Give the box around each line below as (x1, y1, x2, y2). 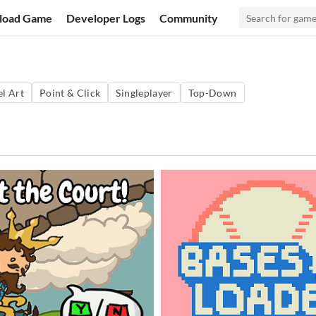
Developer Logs (66, 11, 146, 25)
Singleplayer (116, 87, 173, 99)
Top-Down (188, 87, 237, 99)
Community (159, 11, 219, 25)
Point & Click (39, 87, 101, 99)
